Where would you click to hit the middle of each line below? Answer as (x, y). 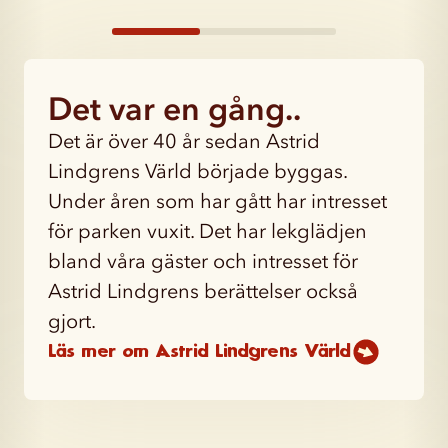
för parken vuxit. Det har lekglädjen (207, 231)
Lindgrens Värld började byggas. (197, 171)
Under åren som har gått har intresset (217, 201)
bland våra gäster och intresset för (203, 261)
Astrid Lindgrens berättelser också (203, 291)
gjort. (72, 321)
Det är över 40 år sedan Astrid (184, 141)
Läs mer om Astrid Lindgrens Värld (199, 352)
